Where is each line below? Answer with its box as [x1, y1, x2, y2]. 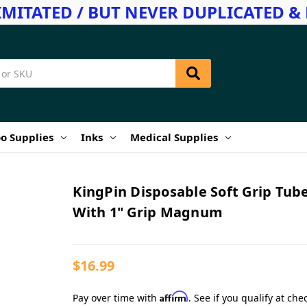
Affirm [160, 290, 189, 302]
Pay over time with [73, 291, 160, 304]
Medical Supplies [130, 130, 218, 144]
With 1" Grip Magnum [73, 202, 223, 221]
